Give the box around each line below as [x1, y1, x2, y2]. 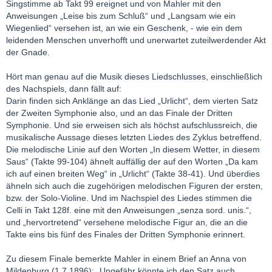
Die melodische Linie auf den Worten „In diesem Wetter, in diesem [6, 144, 260, 154]
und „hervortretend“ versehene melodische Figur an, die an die [6, 217, 248, 227]
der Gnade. [6, 47, 50, 57]
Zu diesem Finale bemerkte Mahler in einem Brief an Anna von [6, 253, 246, 263]
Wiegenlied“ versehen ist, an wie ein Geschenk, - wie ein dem [6, 22, 242, 33]
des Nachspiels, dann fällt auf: [6, 83, 121, 93]
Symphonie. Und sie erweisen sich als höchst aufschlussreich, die [6, 120, 257, 130]
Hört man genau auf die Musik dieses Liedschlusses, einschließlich [6, 71, 262, 81]
